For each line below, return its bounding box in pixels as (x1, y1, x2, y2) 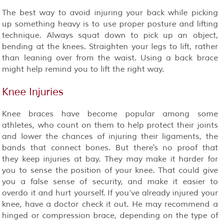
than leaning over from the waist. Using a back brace (2, 53, 218, 63)
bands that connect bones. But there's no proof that (2, 142, 218, 153)
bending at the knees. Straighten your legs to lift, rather (2, 41, 218, 52)
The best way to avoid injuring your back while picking (2, 7, 218, 18)
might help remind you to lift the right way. (2, 64, 165, 74)
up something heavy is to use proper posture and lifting (2, 19, 218, 29)
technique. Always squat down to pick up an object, (2, 30, 218, 40)
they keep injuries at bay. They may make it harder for (2, 154, 218, 164)
